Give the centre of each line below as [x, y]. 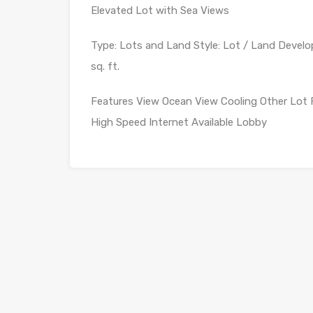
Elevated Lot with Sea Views [160, 11]
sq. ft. [105, 67]
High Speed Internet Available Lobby [179, 123]
